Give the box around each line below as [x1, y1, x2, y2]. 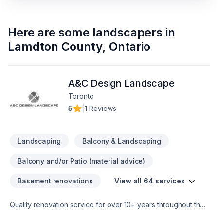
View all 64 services [114, 177, 185, 185]
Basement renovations [18, 177, 93, 185]
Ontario [109, 39, 150, 54]
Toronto [68, 92, 94, 100]
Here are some [8, 25, 90, 39]
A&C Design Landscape [68, 77, 175, 89]
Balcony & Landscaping [82, 137, 162, 145]
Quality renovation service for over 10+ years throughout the [10, 200, 204, 209]
